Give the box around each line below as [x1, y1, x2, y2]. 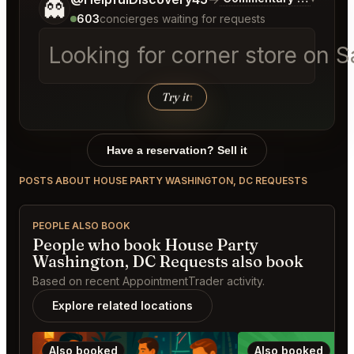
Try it [160, 89, 189, 104]
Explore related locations [52, 299, 193, 313]
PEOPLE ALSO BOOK [32, 220, 130, 232]
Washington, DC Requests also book [32, 251, 303, 272]
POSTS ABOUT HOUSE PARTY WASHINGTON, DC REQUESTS [19, 175, 307, 187]
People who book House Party [32, 235, 258, 255]
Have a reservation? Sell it [107, 144, 247, 157]
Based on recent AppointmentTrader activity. [32, 274, 265, 288]
